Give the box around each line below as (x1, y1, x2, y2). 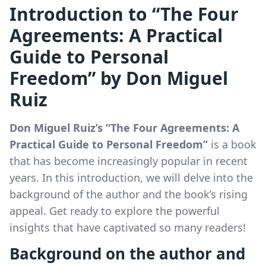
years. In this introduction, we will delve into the (9, 170, 253, 185)
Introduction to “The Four (9, 1, 239, 26)
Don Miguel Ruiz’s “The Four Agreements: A (9, 120, 239, 135)
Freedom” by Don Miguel (9, 65, 228, 90)
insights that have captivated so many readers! (9, 220, 246, 235)
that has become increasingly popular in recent (9, 153, 248, 168)
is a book (208, 137, 256, 151)
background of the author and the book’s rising (9, 186, 248, 201)
